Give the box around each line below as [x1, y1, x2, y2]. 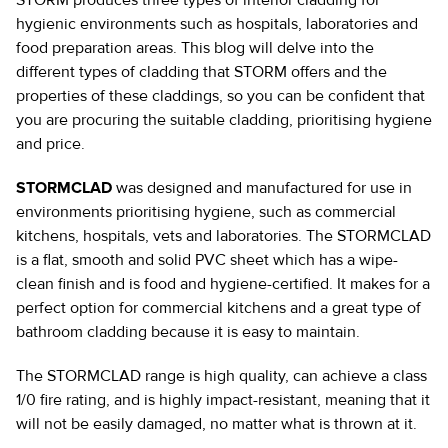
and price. [16, 134, 85, 155]
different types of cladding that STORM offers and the [16, 62, 387, 83]
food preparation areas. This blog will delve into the [16, 38, 374, 59]
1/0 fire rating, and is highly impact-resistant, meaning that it [16, 390, 430, 411]
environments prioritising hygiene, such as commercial [16, 202, 396, 223]
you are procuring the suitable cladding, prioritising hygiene [16, 110, 432, 131]
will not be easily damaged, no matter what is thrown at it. [16, 414, 417, 435]
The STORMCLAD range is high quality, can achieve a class [16, 366, 427, 387]
